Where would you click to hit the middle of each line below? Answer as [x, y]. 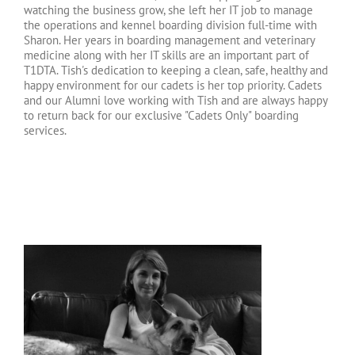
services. [45, 131]
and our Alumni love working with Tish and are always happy [176, 101]
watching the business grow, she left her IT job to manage [168, 10]
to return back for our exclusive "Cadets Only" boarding [161, 116]
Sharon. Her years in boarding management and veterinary [169, 40]
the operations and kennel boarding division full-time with [170, 25]
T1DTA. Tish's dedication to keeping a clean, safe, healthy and [176, 71]
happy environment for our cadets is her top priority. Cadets [173, 86]
